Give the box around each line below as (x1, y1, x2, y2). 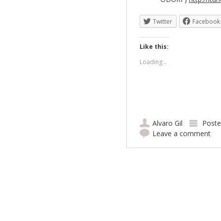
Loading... (139, 58, 167, 67)
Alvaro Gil (152, 118, 183, 128)
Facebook (192, 17, 220, 26)
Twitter (152, 17, 172, 26)
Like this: (139, 42, 169, 51)
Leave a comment (152, 129, 211, 139)
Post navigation (100, 164, 202, 184)
